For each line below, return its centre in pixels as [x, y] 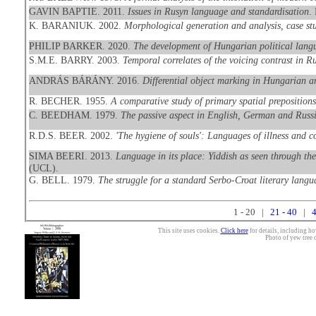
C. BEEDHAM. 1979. [74, 115]
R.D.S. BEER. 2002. [72, 135]
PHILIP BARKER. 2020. [81, 46]
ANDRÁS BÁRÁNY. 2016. [85, 80]
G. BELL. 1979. [63, 180]
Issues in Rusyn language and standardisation [218, 11]
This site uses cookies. [189, 231]
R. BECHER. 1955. [69, 101]
